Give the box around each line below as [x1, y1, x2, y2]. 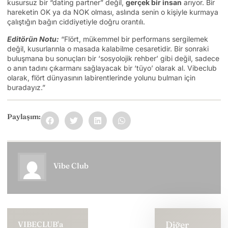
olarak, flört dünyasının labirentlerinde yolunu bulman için [7, 73, 195, 82]
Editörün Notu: [7, 34, 59, 43]
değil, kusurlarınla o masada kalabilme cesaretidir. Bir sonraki [7, 44, 209, 53]
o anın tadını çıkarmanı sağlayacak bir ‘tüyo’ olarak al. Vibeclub [7, 63, 217, 72]
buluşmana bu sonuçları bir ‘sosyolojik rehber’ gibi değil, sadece [7, 53, 219, 63]
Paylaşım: [7, 112, 41, 122]
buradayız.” [7, 82, 45, 92]
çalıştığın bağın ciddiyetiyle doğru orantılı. [7, 17, 145, 26]
